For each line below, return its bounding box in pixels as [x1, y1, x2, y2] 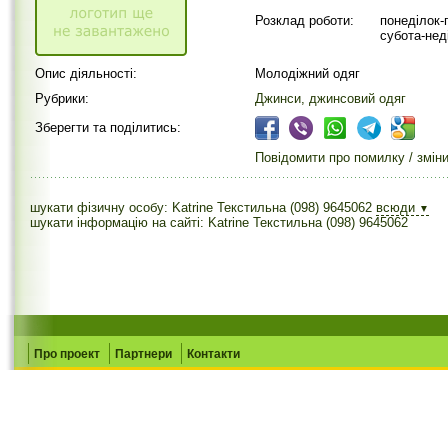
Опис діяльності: [35, 66, 137, 81]
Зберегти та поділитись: [35, 120, 181, 135]
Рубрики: [35, 91, 89, 106]
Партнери [115, 347, 172, 361]
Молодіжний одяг [255, 66, 360, 81]
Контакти [187, 347, 240, 361]
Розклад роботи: [255, 13, 354, 28]
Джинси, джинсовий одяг [255, 91, 406, 106]
